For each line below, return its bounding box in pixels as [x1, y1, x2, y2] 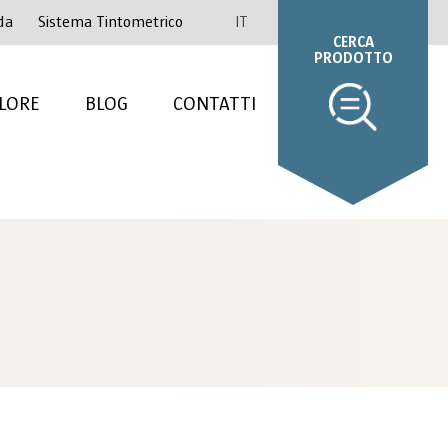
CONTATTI [172, 91, 256, 116]
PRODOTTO [313, 48, 393, 68]
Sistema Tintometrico [37, 12, 183, 32]
